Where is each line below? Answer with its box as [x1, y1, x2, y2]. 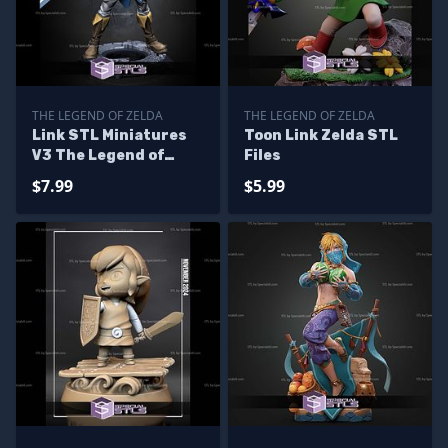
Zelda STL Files [32, 167, 149, 184]
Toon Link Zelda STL [244, 127, 398, 144]
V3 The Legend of [32, 147, 164, 164]
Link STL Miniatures [32, 127, 187, 144]
